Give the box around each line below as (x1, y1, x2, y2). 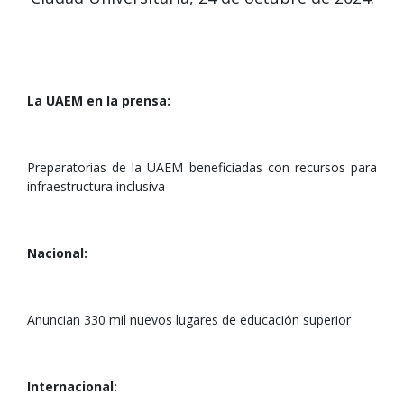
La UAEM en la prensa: (27, 92, 170, 109)
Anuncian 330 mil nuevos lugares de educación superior (27, 311, 351, 328)
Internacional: (27, 378, 117, 395)
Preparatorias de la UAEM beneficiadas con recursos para (27, 159, 377, 176)
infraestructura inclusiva (27, 178, 165, 195)
